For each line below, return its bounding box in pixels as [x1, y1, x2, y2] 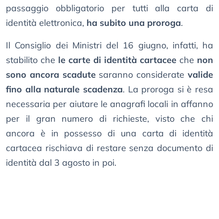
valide [188, 69, 214, 81]
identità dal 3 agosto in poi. [6, 157, 116, 169]
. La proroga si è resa [122, 84, 213, 95]
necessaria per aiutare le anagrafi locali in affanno [6, 98, 213, 110]
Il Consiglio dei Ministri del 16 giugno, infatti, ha [6, 40, 213, 51]
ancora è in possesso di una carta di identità [6, 128, 213, 139]
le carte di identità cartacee [58, 54, 179, 66]
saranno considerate [95, 69, 188, 81]
